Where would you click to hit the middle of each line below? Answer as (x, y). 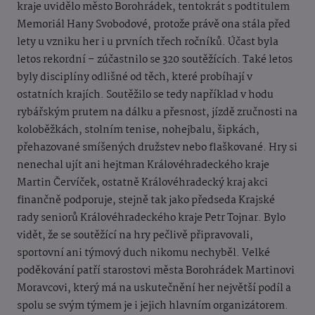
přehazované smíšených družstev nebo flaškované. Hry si (157, 148)
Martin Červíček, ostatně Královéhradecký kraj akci (142, 183)
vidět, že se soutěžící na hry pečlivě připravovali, (135, 236)
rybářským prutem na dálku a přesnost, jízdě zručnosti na (157, 113)
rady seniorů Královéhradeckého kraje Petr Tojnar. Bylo (151, 218)
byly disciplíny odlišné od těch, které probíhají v (135, 78)
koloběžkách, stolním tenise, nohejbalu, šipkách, (138, 130)
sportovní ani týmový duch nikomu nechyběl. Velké (143, 253)
